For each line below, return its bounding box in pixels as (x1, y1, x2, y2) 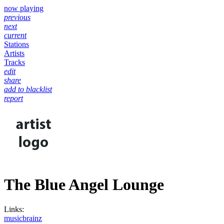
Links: (4, 204, 24, 213)
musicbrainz (4, 213, 42, 222)
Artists (4, 49, 24, 57)
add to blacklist (4, 85, 52, 93)
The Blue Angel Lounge (4, 175, 164, 194)
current (4, 31, 26, 39)
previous (4, 13, 30, 21)
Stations (4, 40, 29, 48)
